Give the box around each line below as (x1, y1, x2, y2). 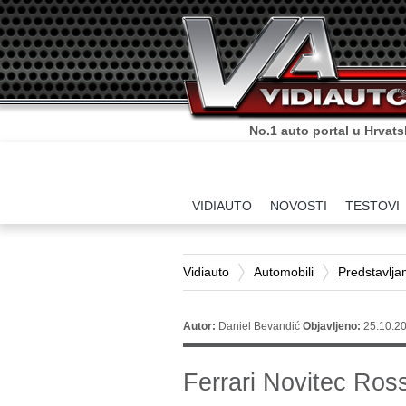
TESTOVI (345, 198, 400, 213)
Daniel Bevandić (216, 320, 303, 333)
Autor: (183, 320, 216, 333)
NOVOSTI (270, 198, 327, 213)
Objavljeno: (303, 320, 363, 333)
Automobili (254, 265, 314, 279)
